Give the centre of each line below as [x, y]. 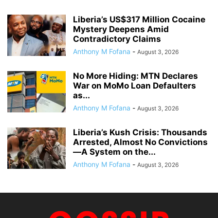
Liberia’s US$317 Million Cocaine [139, 19]
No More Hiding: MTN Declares [136, 76]
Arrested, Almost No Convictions [140, 142]
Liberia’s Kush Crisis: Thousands [140, 132]
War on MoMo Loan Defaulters [135, 85]
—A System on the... [114, 152]
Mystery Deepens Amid [121, 29]
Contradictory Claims [117, 39]
